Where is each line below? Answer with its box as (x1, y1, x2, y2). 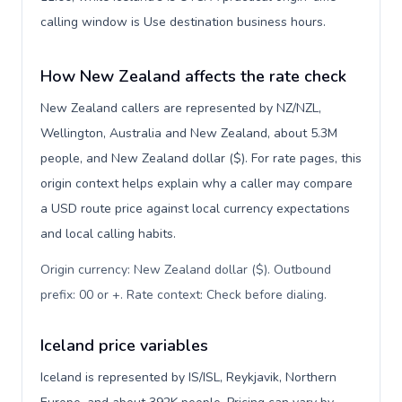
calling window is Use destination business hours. (40, 13, 326, 31)
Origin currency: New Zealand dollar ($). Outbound (40, 261, 331, 278)
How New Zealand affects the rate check (40, 66, 346, 87)
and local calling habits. (40, 225, 176, 242)
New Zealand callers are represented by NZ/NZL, (40, 100, 321, 117)
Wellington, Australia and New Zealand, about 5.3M (40, 125, 337, 142)
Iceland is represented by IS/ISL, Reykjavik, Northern (40, 369, 336, 386)
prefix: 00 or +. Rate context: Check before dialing (40, 286, 324, 303)
